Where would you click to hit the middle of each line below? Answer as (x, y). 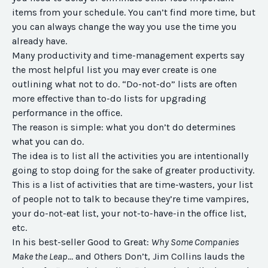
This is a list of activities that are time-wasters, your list (133, 185)
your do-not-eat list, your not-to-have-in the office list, (129, 214)
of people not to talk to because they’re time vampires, (130, 199)
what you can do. (48, 142)
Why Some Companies (195, 242)
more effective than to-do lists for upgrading (109, 99)
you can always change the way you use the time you (124, 27)
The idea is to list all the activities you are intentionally (130, 156)
